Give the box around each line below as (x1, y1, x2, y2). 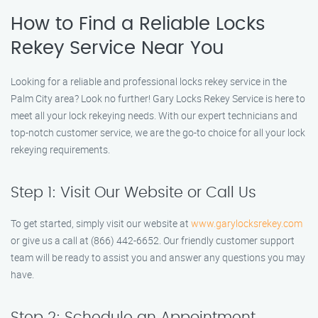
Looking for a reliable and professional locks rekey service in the (11, 75, 287, 88)
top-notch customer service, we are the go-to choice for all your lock (11, 126, 305, 139)
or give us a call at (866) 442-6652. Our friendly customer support (11, 234, 295, 247)
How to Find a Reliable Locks (11, 15, 265, 33)
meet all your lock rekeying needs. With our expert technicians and (11, 109, 297, 122)
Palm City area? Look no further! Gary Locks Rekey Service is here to (11, 92, 305, 105)
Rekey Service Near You (11, 39, 224, 57)
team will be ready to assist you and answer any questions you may (11, 251, 305, 264)
